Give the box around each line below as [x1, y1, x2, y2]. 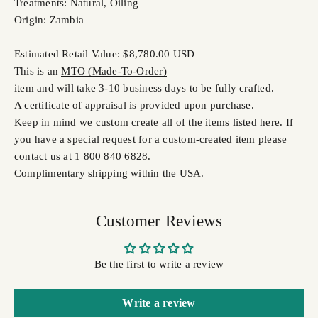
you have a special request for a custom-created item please [14, 133, 287, 145]
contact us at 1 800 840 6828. [14, 150, 151, 162]
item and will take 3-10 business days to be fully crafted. [14, 82, 280, 94]
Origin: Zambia [14, 13, 84, 26]
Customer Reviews [95, 212, 223, 230]
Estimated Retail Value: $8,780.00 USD [14, 48, 195, 60]
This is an [14, 65, 62, 77]
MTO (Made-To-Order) [61, 65, 167, 77]
